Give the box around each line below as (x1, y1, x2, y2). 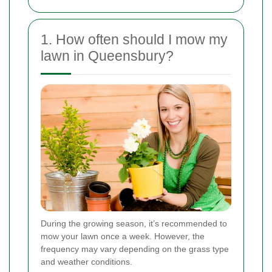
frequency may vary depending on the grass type (41, 244, 229, 254)
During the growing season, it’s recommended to (41, 219, 227, 229)
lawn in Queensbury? (41, 48, 174, 64)
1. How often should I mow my (41, 32, 228, 48)
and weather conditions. (41, 257, 132, 267)
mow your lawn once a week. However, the (41, 231, 205, 242)
